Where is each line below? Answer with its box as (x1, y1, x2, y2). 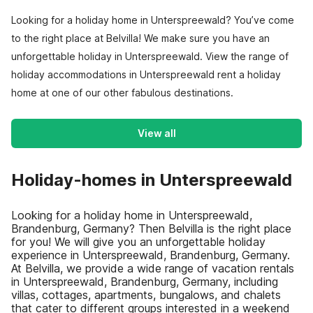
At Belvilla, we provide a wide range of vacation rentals (11, 261, 294, 275)
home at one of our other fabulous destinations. (11, 87, 233, 99)
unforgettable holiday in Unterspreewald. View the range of (11, 50, 289, 62)
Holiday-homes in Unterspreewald (11, 170, 292, 190)
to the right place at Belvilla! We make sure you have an (11, 32, 270, 44)
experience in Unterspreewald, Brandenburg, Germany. (11, 248, 290, 262)
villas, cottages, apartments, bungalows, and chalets (11, 288, 281, 302)
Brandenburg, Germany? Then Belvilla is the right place (11, 221, 291, 235)
